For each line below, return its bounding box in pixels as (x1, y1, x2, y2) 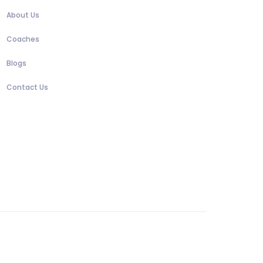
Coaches (6, 34, 39, 45)
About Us (6, 10, 39, 21)
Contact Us (6, 82, 48, 93)
